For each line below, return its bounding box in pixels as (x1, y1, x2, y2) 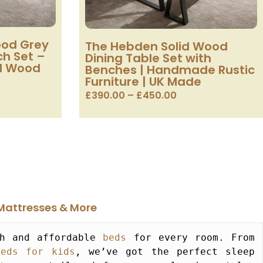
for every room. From (126, 232, 255, 244)
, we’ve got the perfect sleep (75, 246, 255, 258)
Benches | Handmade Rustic (85, 62, 255, 79)
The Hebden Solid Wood (85, 38, 228, 55)
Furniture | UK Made (85, 73, 201, 90)
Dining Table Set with (85, 50, 211, 67)
